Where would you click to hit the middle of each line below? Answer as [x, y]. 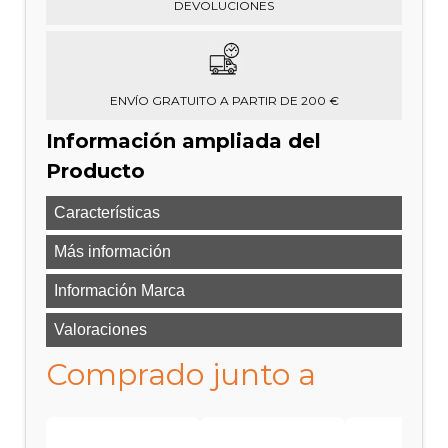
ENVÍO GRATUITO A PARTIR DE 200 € [224, 100]
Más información [113, 251]
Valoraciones [101, 329]
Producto [96, 170]
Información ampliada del [184, 140]
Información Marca [120, 290]
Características [107, 212]
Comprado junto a [181, 374]
